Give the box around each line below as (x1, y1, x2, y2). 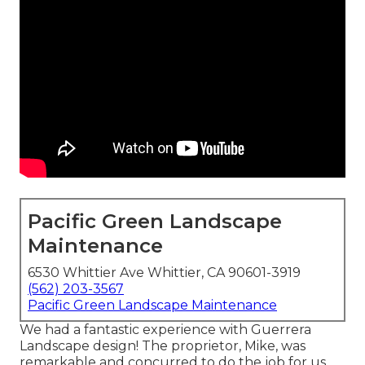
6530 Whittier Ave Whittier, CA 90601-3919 (28, 265, 301, 281)
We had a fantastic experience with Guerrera (20, 322, 311, 338)
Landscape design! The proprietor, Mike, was (20, 338, 306, 354)
